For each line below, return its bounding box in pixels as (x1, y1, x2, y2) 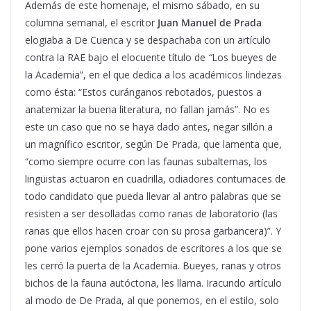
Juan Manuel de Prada (158, 15, 262, 29)
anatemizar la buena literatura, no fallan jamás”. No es (25, 102, 270, 116)
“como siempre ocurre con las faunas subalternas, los (25, 154, 267, 168)
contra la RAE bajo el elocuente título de (25, 50, 208, 64)
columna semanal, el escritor (25, 15, 158, 29)
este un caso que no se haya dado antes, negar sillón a (25, 119, 273, 133)
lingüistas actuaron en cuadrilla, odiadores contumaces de (25, 171, 286, 185)
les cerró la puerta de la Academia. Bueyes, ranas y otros (25, 258, 281, 272)
